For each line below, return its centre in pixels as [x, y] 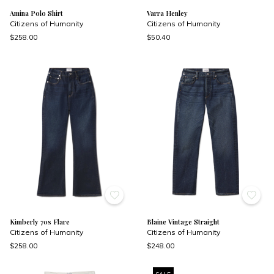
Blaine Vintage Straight [183, 221]
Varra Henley [167, 13]
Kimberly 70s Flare [40, 221]
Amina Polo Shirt [36, 13]
